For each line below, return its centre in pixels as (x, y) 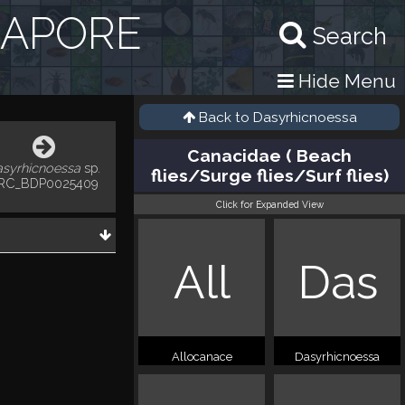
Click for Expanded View (269, 204)
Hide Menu (345, 81)
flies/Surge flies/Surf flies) (269, 175)
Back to (226, 118)
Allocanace (202, 357)
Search (350, 36)
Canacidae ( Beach (269, 155)
